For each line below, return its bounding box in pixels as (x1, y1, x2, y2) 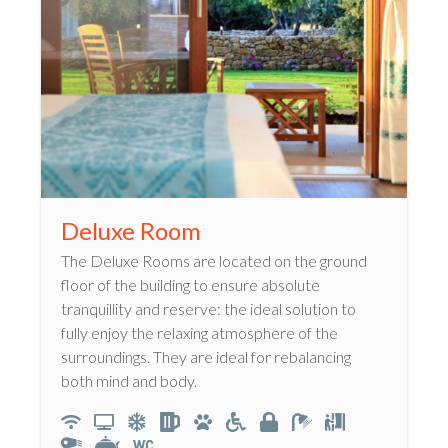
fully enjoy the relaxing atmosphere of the (61, 322, 338, 342)
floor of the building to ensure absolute (61, 274, 320, 294)
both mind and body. (61, 370, 197, 390)
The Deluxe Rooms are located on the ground (61, 250, 367, 270)
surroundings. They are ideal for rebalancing (61, 346, 351, 366)
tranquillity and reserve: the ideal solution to (61, 298, 356, 318)
